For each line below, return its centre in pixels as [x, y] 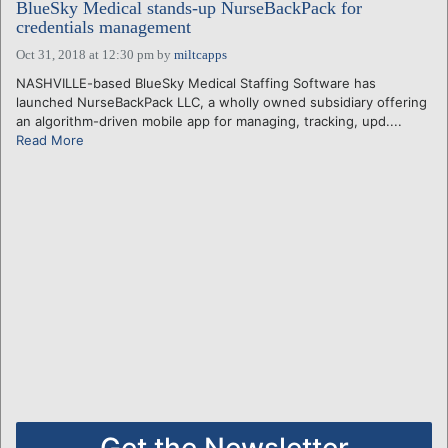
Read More [50, 139]
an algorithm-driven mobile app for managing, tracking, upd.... [209, 120]
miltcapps [200, 54]
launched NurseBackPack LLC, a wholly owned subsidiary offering [221, 101]
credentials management [103, 26]
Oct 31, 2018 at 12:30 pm [85, 54]
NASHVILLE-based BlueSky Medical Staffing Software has [196, 82]
